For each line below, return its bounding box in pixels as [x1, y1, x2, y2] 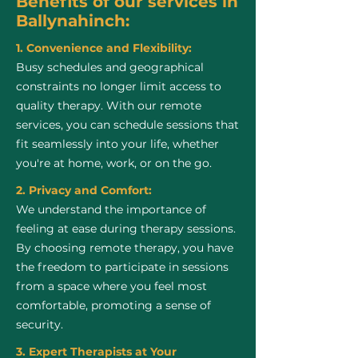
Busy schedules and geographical [16, 60, 204, 74]
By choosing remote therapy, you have [16, 241, 233, 255]
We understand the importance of [16, 202, 206, 217]
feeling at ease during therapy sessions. [16, 221, 236, 236]
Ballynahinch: [16, 11, 129, 30]
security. [16, 317, 63, 332]
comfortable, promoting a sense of [16, 298, 211, 312]
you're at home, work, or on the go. [16, 156, 212, 170]
